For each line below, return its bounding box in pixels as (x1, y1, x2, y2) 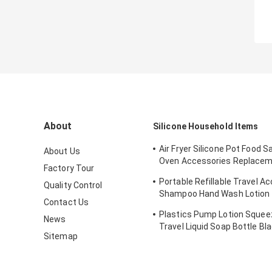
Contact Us (44, 197, 89, 208)
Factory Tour (44, 163, 95, 174)
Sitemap (44, 231, 78, 242)
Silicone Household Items (153, 121, 259, 132)
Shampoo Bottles (159, 234, 229, 244)
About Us (44, 146, 80, 157)
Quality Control (44, 180, 103, 191)
